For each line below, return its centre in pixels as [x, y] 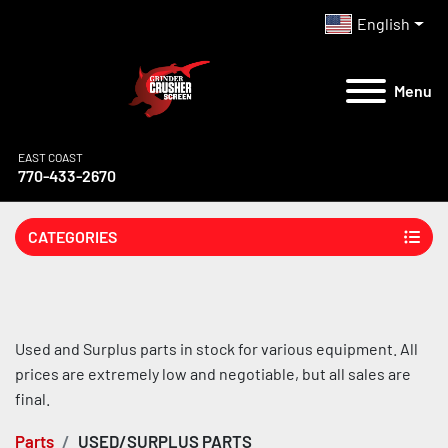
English [384, 23]
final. [32, 398]
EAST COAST [50, 157]
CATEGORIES [72, 236]
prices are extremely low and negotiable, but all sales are [213, 373]
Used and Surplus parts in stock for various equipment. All [216, 348]
